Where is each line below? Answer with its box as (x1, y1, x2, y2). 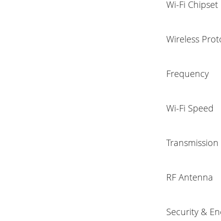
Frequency (166, 68, 209, 80)
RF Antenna (166, 171, 214, 184)
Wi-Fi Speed (166, 102, 214, 114)
